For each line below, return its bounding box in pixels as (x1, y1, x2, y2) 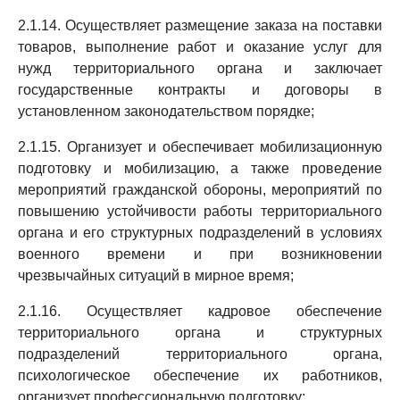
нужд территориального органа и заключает (18, 61, 382, 76)
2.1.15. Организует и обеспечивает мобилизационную (18, 139, 382, 154)
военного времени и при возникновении (18, 246, 382, 262)
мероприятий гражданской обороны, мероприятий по (18, 182, 382, 197)
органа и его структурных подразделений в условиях (18, 225, 382, 240)
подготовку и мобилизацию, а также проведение (18, 161, 382, 176)
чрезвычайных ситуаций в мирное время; (18, 268, 294, 283)
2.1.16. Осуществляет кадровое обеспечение (18, 304, 382, 319)
